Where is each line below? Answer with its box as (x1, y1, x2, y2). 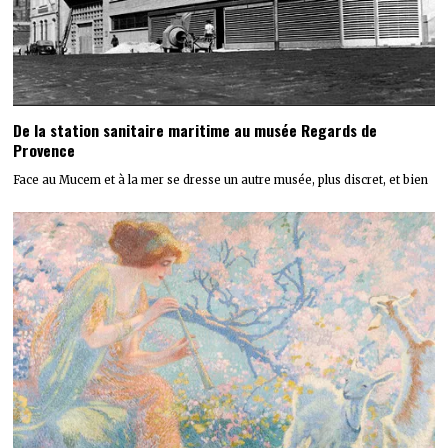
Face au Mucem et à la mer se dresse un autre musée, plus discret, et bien (13, 172, 429, 187)
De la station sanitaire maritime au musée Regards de (13, 119, 378, 142)
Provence (13, 139, 76, 162)
